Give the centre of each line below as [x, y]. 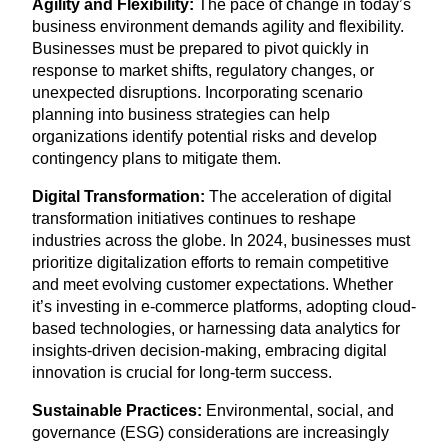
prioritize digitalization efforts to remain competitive [210, 263]
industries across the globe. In [139, 241]
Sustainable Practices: [117, 411]
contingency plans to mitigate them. [156, 159]
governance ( [78, 433]
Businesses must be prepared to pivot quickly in [200, 49]
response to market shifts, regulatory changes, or [203, 71]
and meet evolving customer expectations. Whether [212, 285]
